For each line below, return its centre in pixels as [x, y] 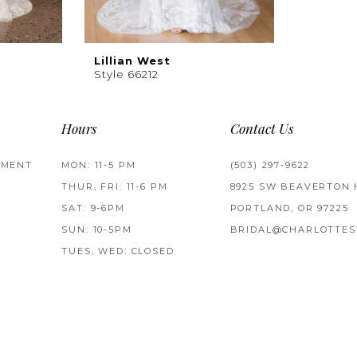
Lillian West [132, 61]
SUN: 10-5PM [97, 229]
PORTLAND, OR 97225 [289, 208]
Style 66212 [126, 75]
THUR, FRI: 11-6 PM [115, 186]
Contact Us [261, 130]
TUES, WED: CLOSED [118, 251]
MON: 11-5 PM [99, 165]
